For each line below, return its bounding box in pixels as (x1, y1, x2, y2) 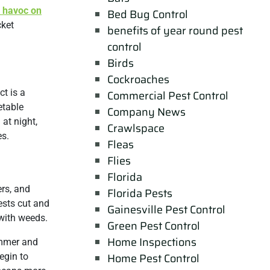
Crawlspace (107, 119, 165, 137)
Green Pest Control (107, 217, 200, 234)
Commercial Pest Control (107, 87, 228, 104)
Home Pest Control (107, 250, 199, 267)
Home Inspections (107, 233, 196, 251)
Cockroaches (107, 71, 169, 88)
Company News (107, 103, 186, 121)
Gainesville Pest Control (107, 201, 225, 218)
